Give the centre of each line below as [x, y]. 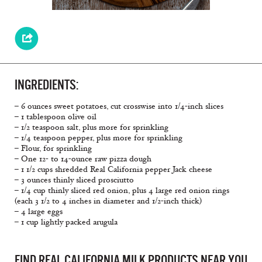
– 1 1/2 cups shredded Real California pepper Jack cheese [113, 170]
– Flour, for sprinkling [53, 149]
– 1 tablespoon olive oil [56, 117]
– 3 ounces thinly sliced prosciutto [74, 180]
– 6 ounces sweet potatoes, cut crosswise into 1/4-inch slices [119, 106]
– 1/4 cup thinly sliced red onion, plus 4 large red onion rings [122, 191]
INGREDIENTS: [46, 85]
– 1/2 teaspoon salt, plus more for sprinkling [92, 127]
